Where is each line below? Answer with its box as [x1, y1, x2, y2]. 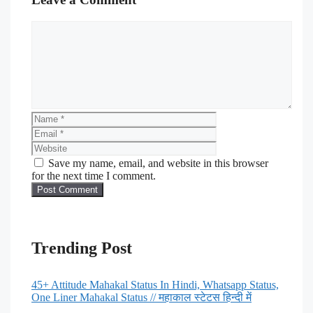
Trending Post [31, 238, 132, 257]
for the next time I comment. [31, 169, 156, 182]
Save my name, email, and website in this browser [48, 156, 268, 169]
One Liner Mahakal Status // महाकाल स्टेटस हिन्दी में [31, 291, 252, 303]
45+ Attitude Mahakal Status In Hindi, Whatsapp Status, [31, 278, 279, 291]
